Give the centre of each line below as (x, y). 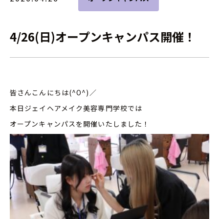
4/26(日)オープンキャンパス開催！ (103, 36)
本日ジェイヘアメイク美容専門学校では (76, 108)
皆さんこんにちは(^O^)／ (53, 92)
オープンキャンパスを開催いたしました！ (80, 124)
